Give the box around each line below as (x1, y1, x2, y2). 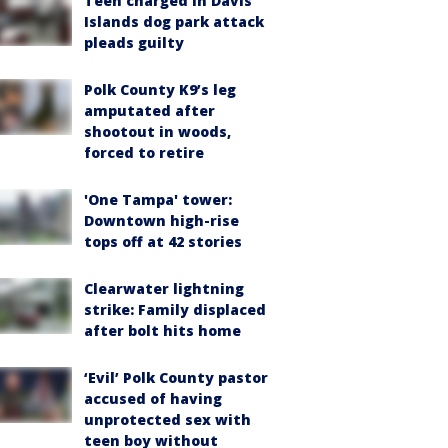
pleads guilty (84, 32, 184, 52)
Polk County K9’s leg (84, 79, 236, 99)
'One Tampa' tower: (84, 189, 232, 209)
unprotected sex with (84, 409, 251, 429)
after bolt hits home (84, 320, 241, 340)
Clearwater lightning (84, 278, 244, 298)
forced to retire (84, 142, 204, 162)
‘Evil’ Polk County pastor (84, 367, 268, 387)
